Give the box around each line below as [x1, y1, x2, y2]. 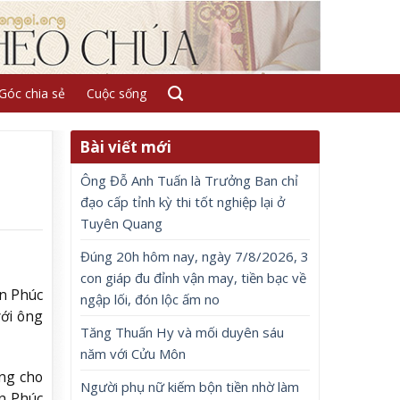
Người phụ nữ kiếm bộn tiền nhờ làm [80, 378, 300, 396]
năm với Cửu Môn [80, 345, 187, 362]
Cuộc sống [86, 85, 146, 102]
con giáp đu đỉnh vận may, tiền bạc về [80, 269, 307, 287]
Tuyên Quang [80, 214, 163, 232]
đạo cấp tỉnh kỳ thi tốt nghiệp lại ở [80, 193, 286, 211]
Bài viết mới [79, 137, 172, 157]
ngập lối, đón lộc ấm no [80, 290, 221, 308]
